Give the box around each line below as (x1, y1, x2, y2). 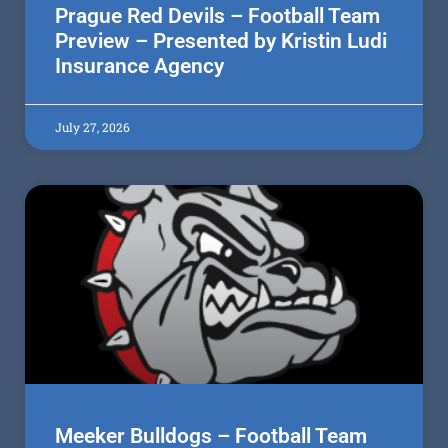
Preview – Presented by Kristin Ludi (55, 29, 387, 54)
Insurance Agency (55, 54, 224, 79)
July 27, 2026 (55, 119, 130, 136)
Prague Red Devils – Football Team (55, 4, 380, 29)
